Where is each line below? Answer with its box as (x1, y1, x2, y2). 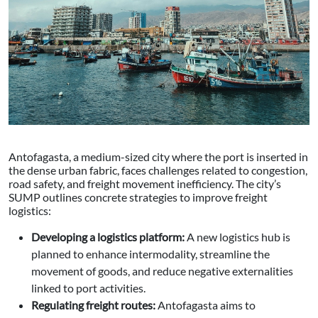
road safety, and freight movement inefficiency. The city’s (9, 177, 281, 191)
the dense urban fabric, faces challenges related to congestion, (9, 163, 307, 177)
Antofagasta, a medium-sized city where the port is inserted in (9, 150, 308, 164)
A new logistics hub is (187, 230, 290, 244)
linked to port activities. (31, 281, 146, 295)
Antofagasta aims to (158, 298, 256, 312)
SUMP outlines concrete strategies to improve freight (9, 190, 268, 204)
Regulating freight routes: (31, 298, 158, 312)
